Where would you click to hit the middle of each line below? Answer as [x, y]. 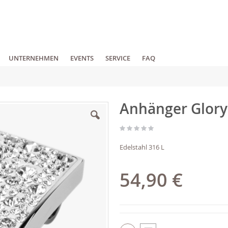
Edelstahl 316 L [142, 147]
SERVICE [118, 58]
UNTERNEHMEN [34, 58]
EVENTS [82, 58]
